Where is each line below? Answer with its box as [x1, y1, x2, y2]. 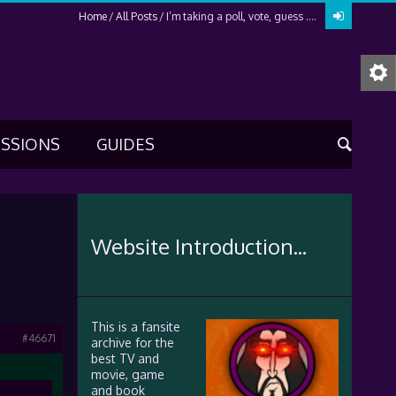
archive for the [90, 335, 174, 350]
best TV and [90, 351, 159, 366]
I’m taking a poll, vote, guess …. [165, 10, 316, 23]
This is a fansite [90, 319, 180, 334]
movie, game [90, 367, 164, 382]
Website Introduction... [90, 232, 307, 260]
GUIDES [95, 134, 155, 154]
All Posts [115, 10, 157, 23]
